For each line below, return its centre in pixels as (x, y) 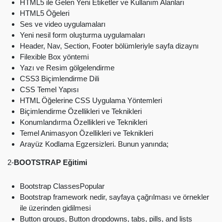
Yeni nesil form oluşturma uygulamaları (83, 35)
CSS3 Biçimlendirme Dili (59, 79)
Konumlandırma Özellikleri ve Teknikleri (83, 122)
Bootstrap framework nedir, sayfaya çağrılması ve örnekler (114, 197)
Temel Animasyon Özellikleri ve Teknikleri (86, 133)
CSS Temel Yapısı (49, 90)
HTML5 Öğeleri (45, 13)
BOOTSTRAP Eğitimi (51, 163)
